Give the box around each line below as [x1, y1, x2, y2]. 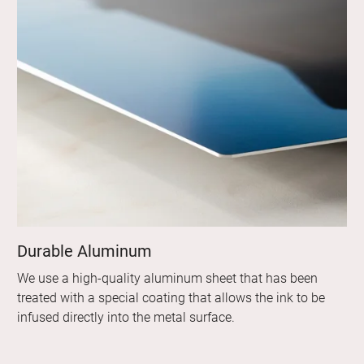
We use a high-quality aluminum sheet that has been [17, 271, 318, 287]
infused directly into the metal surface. [17, 310, 236, 326]
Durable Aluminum [17, 241, 153, 262]
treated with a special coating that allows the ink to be [17, 290, 326, 306]
